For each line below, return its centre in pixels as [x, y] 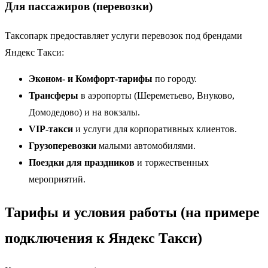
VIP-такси [51, 129]
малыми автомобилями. [146, 145]
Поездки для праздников [82, 162]
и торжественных [172, 162]
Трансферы [54, 95]
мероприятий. [57, 179]
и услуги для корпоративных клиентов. [155, 129]
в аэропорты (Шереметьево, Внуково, [156, 95]
